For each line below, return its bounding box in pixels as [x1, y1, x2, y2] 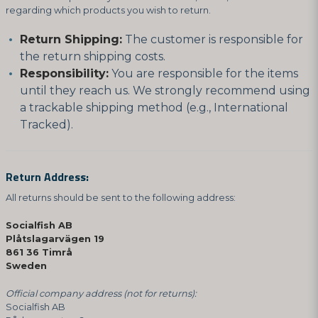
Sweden [6, 261, 47, 271]
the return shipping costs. [20, 50, 165, 63]
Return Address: [6, 168, 89, 185]
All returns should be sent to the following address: [6, 192, 236, 203]
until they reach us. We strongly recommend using [20, 84, 310, 97]
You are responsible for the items [109, 67, 298, 80]
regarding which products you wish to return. [6, 5, 211, 16]
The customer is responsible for [122, 33, 303, 46]
